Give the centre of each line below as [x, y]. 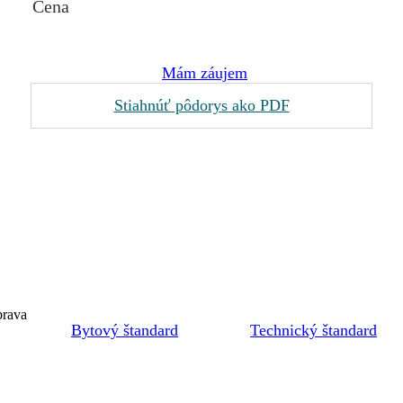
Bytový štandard [125, 330]
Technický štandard [313, 330]
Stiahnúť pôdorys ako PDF [201, 106]
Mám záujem [205, 73]
